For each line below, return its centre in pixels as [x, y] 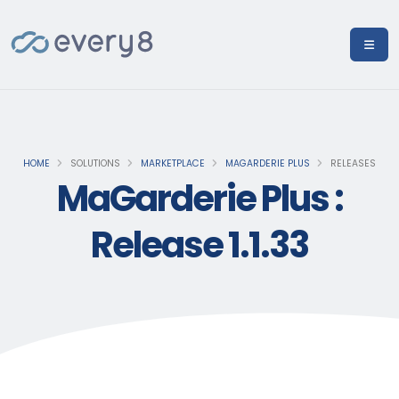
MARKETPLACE [173, 163]
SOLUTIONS [94, 163]
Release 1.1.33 [199, 245]
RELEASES [352, 163]
